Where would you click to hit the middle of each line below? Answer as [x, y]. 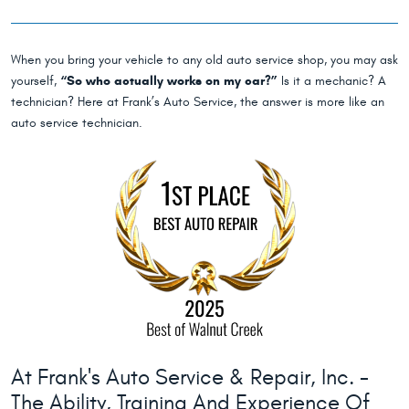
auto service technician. [77, 123]
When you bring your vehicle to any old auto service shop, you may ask [204, 60]
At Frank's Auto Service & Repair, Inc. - [190, 378]
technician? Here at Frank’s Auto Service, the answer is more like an [198, 102]
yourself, [36, 81]
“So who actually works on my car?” [169, 81]
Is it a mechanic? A [332, 81]
